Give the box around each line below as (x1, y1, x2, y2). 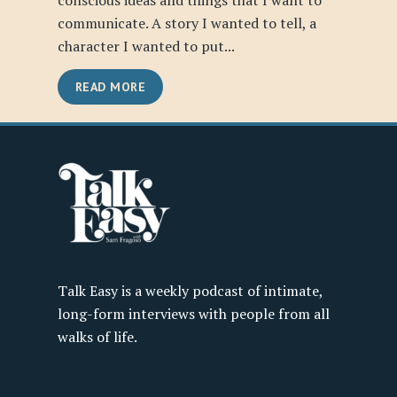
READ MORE (74, 78, 145, 95)
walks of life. (57, 326, 137, 346)
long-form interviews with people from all (57, 303, 330, 323)
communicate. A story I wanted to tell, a (57, 13, 316, 33)
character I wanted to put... (57, 36, 235, 56)
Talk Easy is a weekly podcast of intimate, (57, 280, 323, 300)
